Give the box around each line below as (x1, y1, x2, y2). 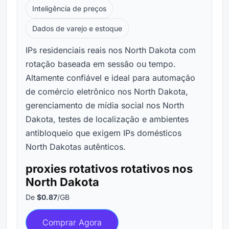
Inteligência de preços (32, 4, 106, 13)
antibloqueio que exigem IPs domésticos (26, 127, 181, 138)
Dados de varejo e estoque (32, 24, 122, 33)
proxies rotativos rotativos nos (26, 162, 193, 175)
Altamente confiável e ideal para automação (26, 72, 195, 83)
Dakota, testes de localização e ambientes (26, 113, 189, 124)
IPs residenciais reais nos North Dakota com (26, 44, 196, 55)
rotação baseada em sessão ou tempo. (26, 58, 176, 69)
